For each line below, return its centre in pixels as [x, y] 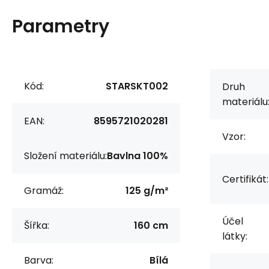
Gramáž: [44, 191]
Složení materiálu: [65, 156]
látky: [235, 236]
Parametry [61, 26]
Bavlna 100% [138, 156]
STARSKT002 [137, 86]
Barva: [39, 260]
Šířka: [37, 225]
